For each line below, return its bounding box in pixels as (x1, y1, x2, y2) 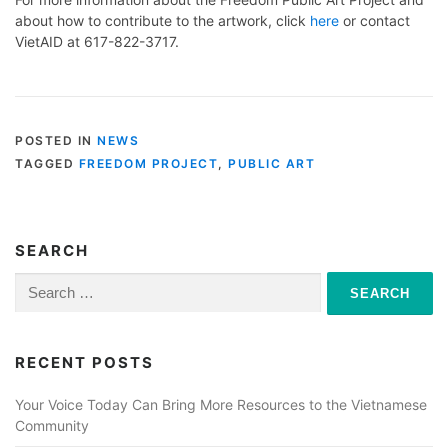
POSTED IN (15, 132, 97, 148)
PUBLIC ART (228, 155, 315, 171)
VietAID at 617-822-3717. (15, 32, 179, 50)
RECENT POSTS (15, 352, 154, 372)
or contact (339, 11, 410, 29)
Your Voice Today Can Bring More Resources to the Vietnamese (15, 395, 427, 413)
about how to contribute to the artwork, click (15, 11, 310, 29)
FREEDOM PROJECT (78, 155, 218, 171)
